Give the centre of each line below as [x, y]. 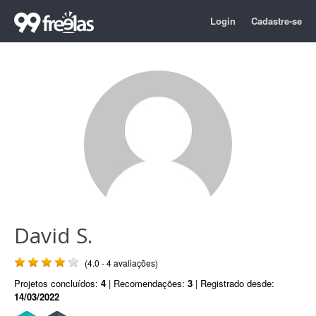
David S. [53, 235]
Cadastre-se [276, 21]
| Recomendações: [147, 283]
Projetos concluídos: [57, 283]
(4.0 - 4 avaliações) [121, 263]
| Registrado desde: [233, 283]
